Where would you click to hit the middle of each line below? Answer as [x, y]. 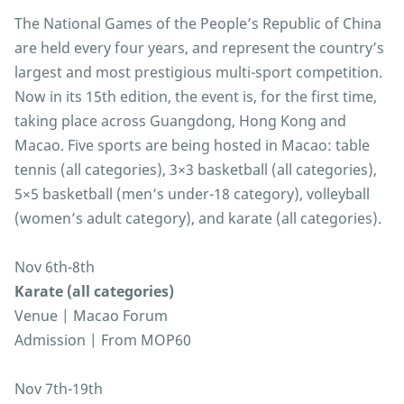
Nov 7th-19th [59, 389]
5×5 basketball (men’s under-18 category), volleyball [192, 194]
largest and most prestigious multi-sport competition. [198, 73]
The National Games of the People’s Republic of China [198, 24]
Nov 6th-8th [55, 267]
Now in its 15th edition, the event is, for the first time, [196, 97]
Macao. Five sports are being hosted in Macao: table [192, 146]
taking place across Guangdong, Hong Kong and [180, 121]
